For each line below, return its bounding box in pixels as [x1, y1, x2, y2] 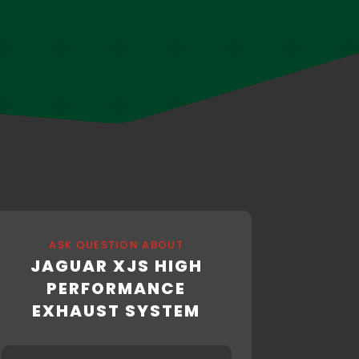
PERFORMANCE [46, 277, 187, 301]
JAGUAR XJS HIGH [30, 255, 203, 278]
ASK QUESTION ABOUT [49, 237, 184, 253]
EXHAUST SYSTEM [32, 300, 201, 323]
